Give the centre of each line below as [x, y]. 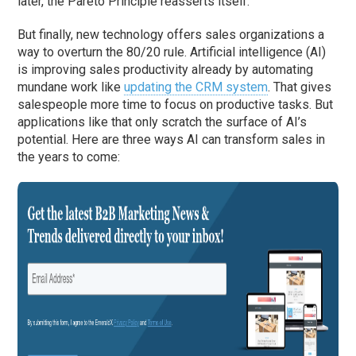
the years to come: [69, 157]
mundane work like [71, 87]
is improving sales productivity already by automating [166, 70]
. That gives [300, 87]
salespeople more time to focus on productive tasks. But [176, 105]
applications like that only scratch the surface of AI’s [163, 122]
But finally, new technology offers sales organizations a [171, 35]
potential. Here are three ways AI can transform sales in [172, 140]
